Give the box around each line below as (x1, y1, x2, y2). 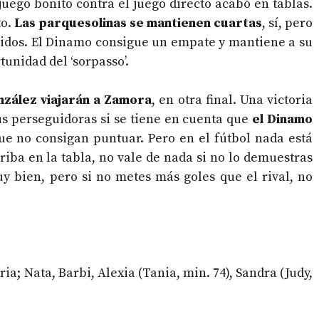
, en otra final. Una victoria (152, 92, 313, 109)
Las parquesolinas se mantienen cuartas (14, 15, 262, 32)
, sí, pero (261, 15, 313, 32)
